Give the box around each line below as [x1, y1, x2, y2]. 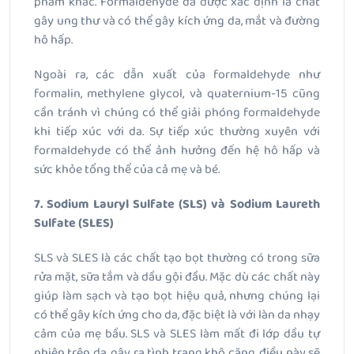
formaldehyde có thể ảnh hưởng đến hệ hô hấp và [34, 141, 320, 161]
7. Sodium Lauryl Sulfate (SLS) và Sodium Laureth [34, 194, 320, 215]
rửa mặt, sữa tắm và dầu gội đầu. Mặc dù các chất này [34, 267, 320, 288]
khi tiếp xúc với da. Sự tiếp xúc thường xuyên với [34, 122, 320, 142]
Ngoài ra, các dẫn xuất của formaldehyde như [34, 65, 320, 85]
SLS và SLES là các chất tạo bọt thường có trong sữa [34, 248, 320, 269]
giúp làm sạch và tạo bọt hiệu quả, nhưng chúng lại [34, 286, 320, 307]
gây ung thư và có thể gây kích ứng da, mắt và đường [34, 11, 320, 32]
